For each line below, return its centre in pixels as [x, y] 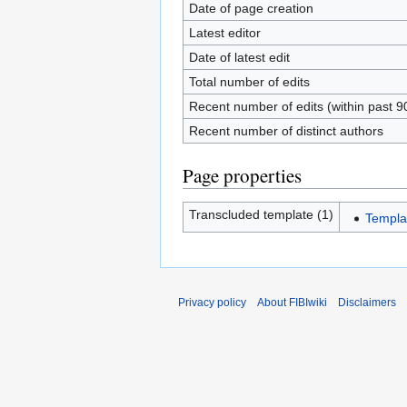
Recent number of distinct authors [286, 130]
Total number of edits [249, 81]
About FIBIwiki [292, 302]
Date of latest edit [239, 57]
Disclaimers [367, 302]
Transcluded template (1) [261, 214]
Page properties [242, 175]
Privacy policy [212, 302]
